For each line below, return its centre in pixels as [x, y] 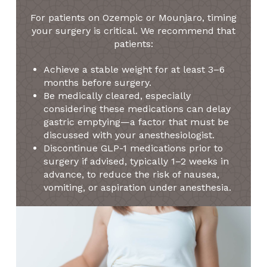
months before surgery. [98, 83]
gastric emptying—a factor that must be [136, 122]
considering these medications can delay [137, 109]
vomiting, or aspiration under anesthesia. [138, 188]
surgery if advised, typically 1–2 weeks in [136, 162]
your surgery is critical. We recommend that [133, 31]
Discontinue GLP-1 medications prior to [133, 148]
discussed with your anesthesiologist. [129, 135]
